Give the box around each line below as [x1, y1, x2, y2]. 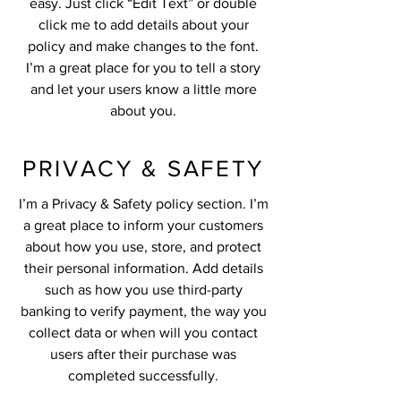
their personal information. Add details [23, 260, 263, 276]
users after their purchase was [50, 346, 236, 362]
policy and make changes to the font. [28, 38, 259, 54]
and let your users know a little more [30, 81, 257, 97]
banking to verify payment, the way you [20, 303, 267, 319]
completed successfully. [68, 368, 218, 383]
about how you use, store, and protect [25, 239, 261, 254]
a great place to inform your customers [23, 218, 263, 233]
